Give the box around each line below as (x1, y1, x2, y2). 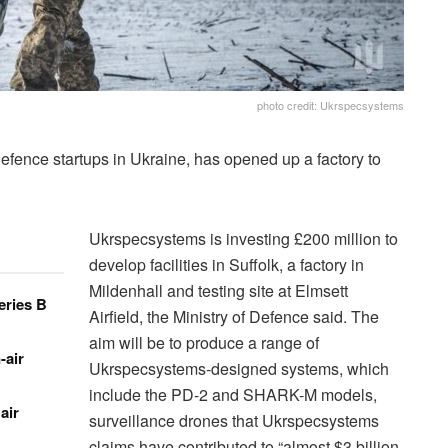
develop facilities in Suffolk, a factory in (89, 252, 364, 276)
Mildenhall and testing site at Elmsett (89, 278, 348, 302)
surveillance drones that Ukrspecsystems (89, 408, 379, 432)
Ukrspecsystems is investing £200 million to (89, 226, 398, 250)
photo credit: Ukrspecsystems (257, 96, 404, 113)
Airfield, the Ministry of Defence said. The (89, 304, 379, 328)
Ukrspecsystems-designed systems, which (89, 356, 389, 380)
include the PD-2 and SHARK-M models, (89, 382, 377, 406)
